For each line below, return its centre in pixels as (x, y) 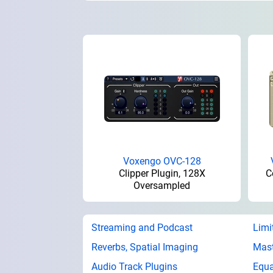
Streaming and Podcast (142, 227)
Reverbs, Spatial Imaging (145, 247)
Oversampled (162, 185)
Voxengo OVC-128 (162, 161)
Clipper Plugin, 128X (162, 173)
